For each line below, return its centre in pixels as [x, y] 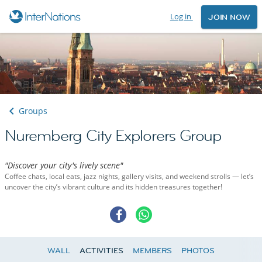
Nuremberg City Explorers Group [113, 136]
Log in [181, 16]
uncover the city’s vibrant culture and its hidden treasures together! [113, 187]
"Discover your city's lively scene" [64, 166]
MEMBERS [152, 251]
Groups [33, 111]
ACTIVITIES [101, 251]
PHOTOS [198, 251]
